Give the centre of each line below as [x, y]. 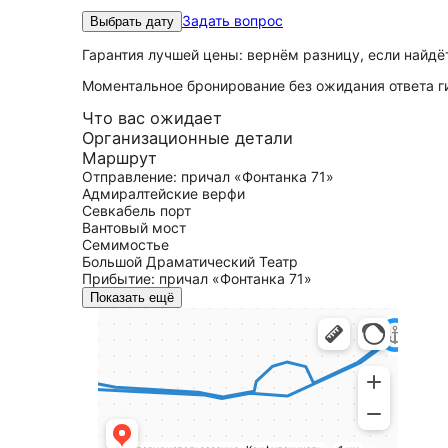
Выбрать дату [132, 21]
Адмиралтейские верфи [163, 193]
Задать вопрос [232, 20]
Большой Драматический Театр [190, 261]
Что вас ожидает [152, 118]
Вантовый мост [134, 227]
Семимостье [125, 244]
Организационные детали [187, 138]
